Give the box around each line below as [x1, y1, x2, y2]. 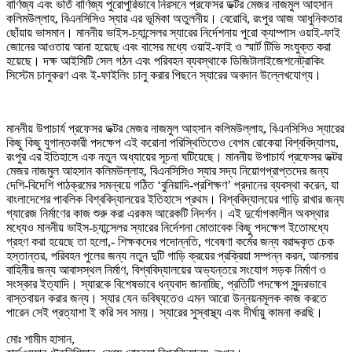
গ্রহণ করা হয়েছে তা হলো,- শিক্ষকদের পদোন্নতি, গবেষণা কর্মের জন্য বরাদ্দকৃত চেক [6, 234, 334, 248]
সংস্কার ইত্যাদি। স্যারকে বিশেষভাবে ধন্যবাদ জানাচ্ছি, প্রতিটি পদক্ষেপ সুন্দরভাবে [6, 277, 326, 291]
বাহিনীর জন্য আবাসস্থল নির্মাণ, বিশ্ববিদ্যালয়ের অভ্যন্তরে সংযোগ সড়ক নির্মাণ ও [6, 262, 326, 277]
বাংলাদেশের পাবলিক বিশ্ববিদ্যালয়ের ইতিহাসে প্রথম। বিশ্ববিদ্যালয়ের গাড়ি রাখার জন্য [6, 192, 344, 206]
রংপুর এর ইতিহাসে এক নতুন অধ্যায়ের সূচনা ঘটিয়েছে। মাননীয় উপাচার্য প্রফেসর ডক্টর [6, 149, 342, 163]
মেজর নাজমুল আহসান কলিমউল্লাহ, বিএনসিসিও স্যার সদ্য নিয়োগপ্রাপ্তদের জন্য [6, 163, 328, 178]
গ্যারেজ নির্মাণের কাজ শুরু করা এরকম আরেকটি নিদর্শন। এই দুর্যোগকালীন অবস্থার [6, 206, 328, 220]
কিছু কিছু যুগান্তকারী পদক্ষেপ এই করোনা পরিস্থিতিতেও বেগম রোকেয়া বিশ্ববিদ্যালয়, [6, 135, 339, 149]
